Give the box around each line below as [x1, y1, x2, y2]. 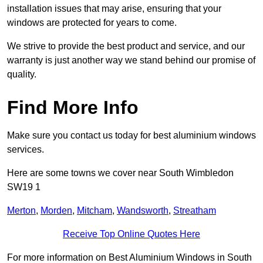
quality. [7, 69, 36, 80]
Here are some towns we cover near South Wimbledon [7, 168, 234, 178]
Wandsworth [117, 205, 168, 216]
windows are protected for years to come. [7, 18, 177, 28]
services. [7, 144, 44, 155]
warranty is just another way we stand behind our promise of [7, 55, 255, 66]
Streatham [173, 205, 216, 216]
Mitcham [77, 205, 112, 216]
